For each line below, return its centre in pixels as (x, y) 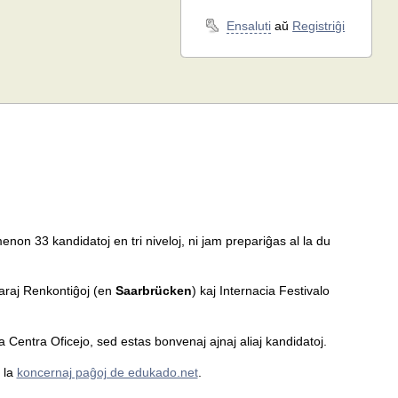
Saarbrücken (153, 291)
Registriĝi (319, 25)
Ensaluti (249, 25)
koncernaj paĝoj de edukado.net (107, 373)
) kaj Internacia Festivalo (260, 291)
